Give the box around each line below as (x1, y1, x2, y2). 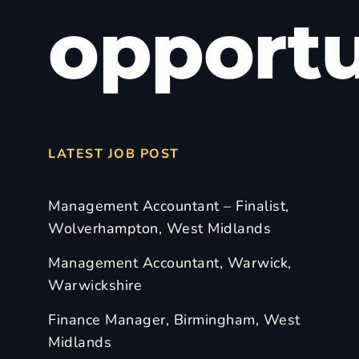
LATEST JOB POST (48, 145, 179, 163)
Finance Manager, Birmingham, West (48, 310, 301, 329)
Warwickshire (48, 276, 142, 295)
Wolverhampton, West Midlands (48, 219, 271, 238)
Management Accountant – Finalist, (48, 196, 289, 216)
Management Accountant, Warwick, (48, 253, 292, 272)
